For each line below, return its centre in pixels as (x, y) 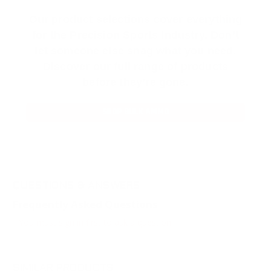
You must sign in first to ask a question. (96, 223)
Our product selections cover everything (135, 19)
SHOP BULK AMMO (135, 112)
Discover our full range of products (135, 66)
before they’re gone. (135, 82)
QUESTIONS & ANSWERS (77, 187)
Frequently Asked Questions (85, 204)
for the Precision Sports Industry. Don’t (135, 35)
